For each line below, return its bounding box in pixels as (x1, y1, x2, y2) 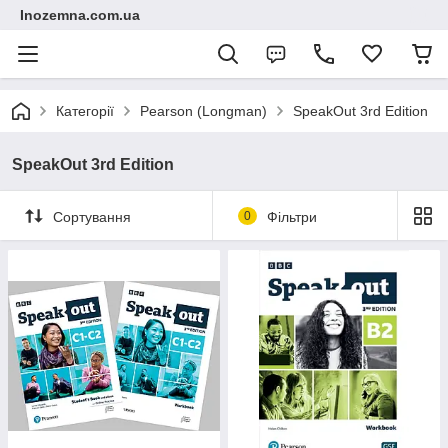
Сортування (53, 208, 131, 225)
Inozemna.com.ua (20, 7, 140, 23)
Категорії (56, 103, 114, 119)
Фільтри (266, 208, 317, 225)
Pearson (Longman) (140, 103, 267, 119)
